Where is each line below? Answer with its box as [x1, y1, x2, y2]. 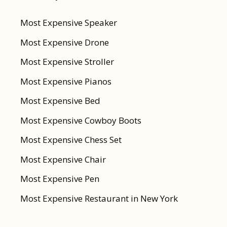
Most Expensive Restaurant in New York [20, 192, 178, 204]
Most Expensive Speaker [20, 17, 117, 29]
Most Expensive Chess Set [20, 134, 122, 146]
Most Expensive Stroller [20, 56, 114, 68]
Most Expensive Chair [20, 153, 106, 165]
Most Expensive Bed [20, 95, 100, 107]
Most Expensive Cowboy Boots [20, 114, 141, 126]
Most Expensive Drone [20, 36, 109, 48]
